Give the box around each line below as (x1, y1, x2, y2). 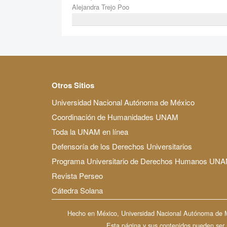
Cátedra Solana (52, 184, 103, 196)
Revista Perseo (52, 170, 103, 181)
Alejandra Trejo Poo (72, 2, 129, 12)
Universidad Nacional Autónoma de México (52, 96, 195, 107)
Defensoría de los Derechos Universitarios (52, 140, 192, 152)
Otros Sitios (52, 79, 94, 91)
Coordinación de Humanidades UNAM (52, 111, 178, 122)
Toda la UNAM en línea (52, 126, 128, 137)
